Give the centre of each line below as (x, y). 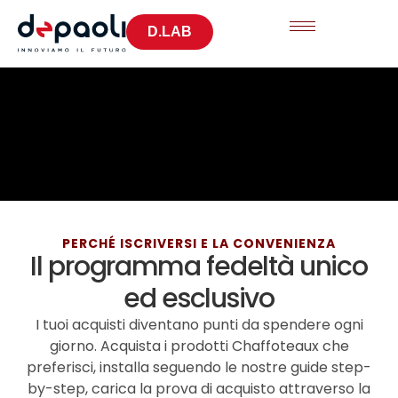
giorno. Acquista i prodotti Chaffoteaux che (199, 346)
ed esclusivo (199, 299)
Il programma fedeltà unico (199, 267)
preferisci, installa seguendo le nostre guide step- (199, 368)
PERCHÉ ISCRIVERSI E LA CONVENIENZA (199, 244)
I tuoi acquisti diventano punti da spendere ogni (199, 325)
